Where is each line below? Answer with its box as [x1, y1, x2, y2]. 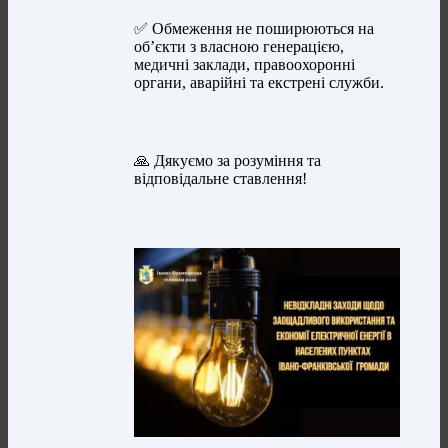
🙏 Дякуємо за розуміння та [134, 152, 322, 170]
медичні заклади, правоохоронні [134, 56, 356, 74]
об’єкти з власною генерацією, [134, 38, 345, 56]
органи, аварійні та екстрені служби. [134, 74, 385, 92]
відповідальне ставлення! [134, 170, 308, 188]
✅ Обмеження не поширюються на [134, 20, 375, 38]
